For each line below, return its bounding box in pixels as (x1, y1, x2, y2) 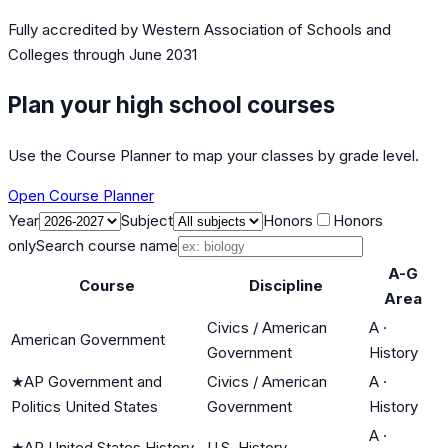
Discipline (249, 275, 323, 295)
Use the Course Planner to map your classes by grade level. (8, 145, 419, 165)
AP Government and (24, 371, 162, 391)
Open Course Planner (8, 185, 154, 205)
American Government (11, 329, 165, 349)
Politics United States (11, 396, 158, 416)
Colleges (8, 45, 69, 65)
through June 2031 (69, 45, 197, 65)
